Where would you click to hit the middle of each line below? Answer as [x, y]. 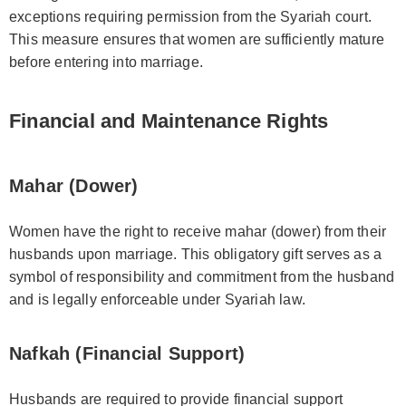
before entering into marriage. [106, 62]
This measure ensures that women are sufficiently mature [197, 39]
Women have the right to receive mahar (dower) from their [198, 231]
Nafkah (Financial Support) [127, 353]
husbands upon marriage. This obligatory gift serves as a [196, 254]
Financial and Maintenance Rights [169, 121]
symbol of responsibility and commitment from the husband [202, 276]
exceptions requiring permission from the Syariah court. [191, 16]
